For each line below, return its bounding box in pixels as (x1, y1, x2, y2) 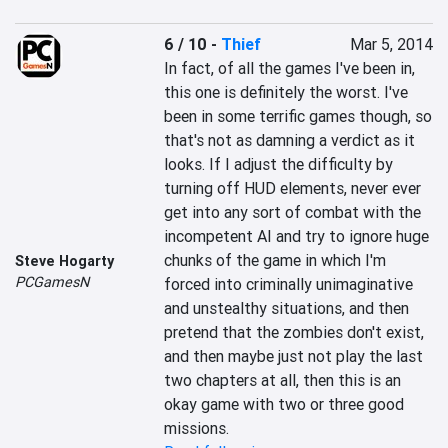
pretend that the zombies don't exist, (164, 322, 425, 342)
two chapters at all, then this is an (164, 370, 402, 390)
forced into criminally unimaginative (164, 274, 414, 294)
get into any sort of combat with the (164, 202, 422, 222)
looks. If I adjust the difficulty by (164, 154, 394, 174)
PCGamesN (15, 273, 89, 291)
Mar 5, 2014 (349, 34, 433, 54)
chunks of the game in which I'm (164, 250, 387, 270)
